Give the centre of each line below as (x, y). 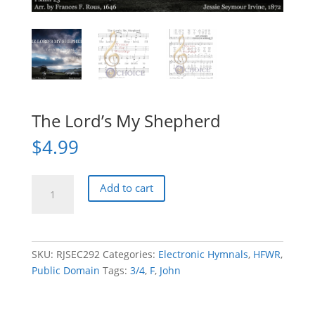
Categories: (130, 254)
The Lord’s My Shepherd (126, 120)
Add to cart (126, 188)
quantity (50, 247)
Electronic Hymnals (203, 254)
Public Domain (65, 270)
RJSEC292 (78, 254)
